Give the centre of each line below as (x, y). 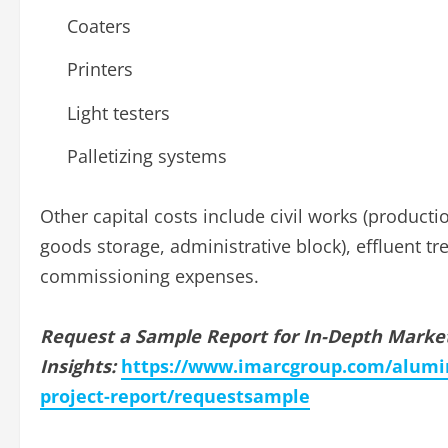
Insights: (78, 366)
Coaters (99, 25)
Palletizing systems (147, 156)
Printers (100, 69)
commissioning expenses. (149, 276)
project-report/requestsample (175, 396)
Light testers (118, 112)
